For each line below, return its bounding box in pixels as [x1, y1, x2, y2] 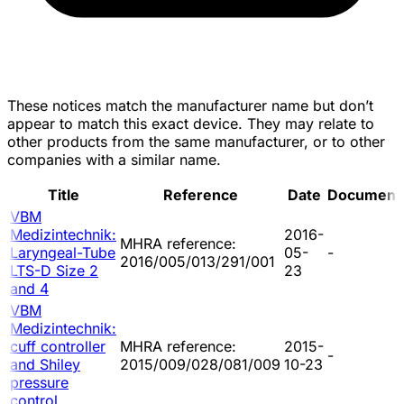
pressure [10, 372, 69, 391]
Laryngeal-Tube [10, 243, 115, 262]
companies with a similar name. [7, 150, 221, 169]
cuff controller [10, 336, 106, 355]
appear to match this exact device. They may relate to [7, 114, 374, 133]
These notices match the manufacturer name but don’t [7, 96, 373, 115]
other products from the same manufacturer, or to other [7, 132, 385, 151]
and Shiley [10, 354, 80, 373]
